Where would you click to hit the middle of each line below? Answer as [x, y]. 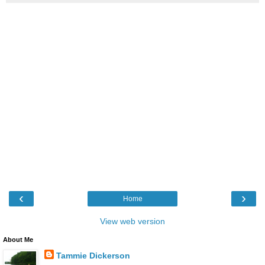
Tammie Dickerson [93, 255]
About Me [18, 239]
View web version [132, 221]
